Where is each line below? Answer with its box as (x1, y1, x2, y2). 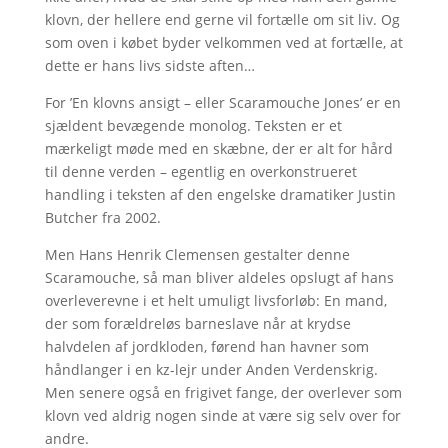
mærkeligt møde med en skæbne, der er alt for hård (44, 139, 393, 159)
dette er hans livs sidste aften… (44, 56, 255, 76)
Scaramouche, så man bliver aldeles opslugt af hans (44, 268, 394, 288)
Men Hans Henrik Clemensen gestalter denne (44, 245, 350, 265)
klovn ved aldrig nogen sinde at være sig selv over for (44, 406, 401, 426)
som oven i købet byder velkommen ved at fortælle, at (44, 33, 403, 53)
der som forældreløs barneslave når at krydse (44, 314, 351, 334)
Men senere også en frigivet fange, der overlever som (44, 383, 402, 403)
